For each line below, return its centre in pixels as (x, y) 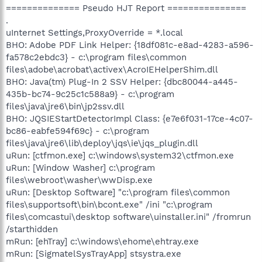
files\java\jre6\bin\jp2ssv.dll (65, 106)
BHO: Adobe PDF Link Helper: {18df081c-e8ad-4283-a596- (130, 45)
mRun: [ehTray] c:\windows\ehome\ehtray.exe (102, 241)
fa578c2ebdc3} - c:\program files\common (96, 57)
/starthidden (32, 229)
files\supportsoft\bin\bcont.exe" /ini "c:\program (109, 204)
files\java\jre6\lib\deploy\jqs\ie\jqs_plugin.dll (102, 143)
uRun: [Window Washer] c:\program (80, 168)
